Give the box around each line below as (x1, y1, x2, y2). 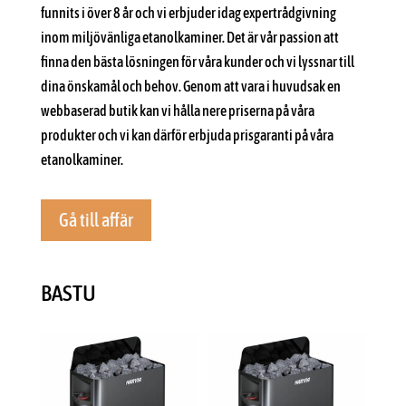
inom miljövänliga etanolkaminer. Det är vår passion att (40, 29, 339, 46)
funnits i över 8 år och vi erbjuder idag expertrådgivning (40, 5, 336, 22)
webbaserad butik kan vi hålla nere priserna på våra (40, 102, 314, 120)
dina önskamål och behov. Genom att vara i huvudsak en (40, 78, 341, 95)
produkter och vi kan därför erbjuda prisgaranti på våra (40, 127, 333, 144)
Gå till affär (58, 209, 133, 231)
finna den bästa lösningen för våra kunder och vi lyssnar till (40, 53, 354, 71)
